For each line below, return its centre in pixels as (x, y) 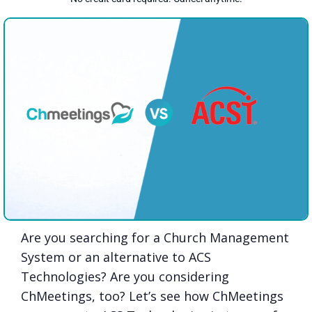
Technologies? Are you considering (125, 277)
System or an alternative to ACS (116, 257)
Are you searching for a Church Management (155, 238)
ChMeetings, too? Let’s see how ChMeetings (152, 296)
